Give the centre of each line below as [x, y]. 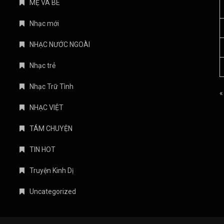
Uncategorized [53, 192]
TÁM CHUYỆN [51, 129]
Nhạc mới [44, 24]
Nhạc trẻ [42, 66]
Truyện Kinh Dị [51, 171]
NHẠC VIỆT [46, 108]
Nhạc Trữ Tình [51, 87]
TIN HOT [42, 150]
